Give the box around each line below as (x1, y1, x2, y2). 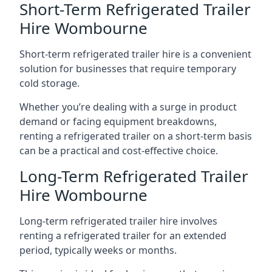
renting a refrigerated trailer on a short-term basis (19, 129, 252, 143)
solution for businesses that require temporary (19, 62, 236, 75)
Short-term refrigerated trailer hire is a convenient (19, 47, 251, 61)
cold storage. (19, 76, 80, 90)
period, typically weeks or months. (19, 243, 177, 257)
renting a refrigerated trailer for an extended (19, 229, 226, 242)
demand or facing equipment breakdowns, (19, 115, 217, 128)
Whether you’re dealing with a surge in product (19, 100, 237, 114)
